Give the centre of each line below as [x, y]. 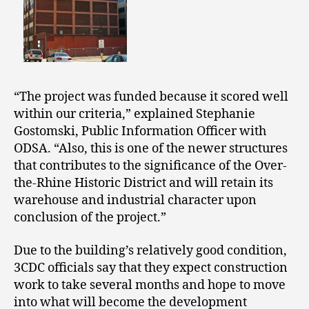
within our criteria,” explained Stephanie [134, 114]
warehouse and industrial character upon [135, 201]
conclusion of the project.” [90, 218]
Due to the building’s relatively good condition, [150, 250]
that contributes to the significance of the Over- [150, 166]
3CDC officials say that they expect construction [151, 268]
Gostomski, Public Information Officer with [140, 132]
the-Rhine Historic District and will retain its [143, 183]
